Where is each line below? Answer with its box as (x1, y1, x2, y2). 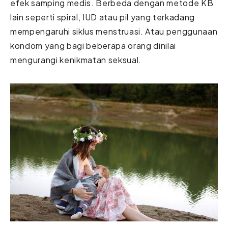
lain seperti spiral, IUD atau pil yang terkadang (10, 11, 195, 22)
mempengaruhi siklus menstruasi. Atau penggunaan (10, 25, 218, 37)
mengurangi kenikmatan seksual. (10, 54, 142, 65)
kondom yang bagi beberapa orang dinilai (10, 40, 176, 51)
